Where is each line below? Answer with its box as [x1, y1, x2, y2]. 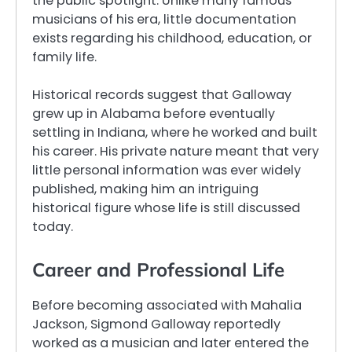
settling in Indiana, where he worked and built [32, 123, 317, 141]
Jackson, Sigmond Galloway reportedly [32, 315, 280, 334]
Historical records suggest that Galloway [32, 85, 291, 104]
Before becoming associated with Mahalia [32, 296, 302, 315]
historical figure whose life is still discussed [32, 198, 300, 217]
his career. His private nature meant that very [32, 141, 319, 160]
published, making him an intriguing [32, 179, 258, 198]
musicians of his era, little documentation [32, 9, 296, 28]
